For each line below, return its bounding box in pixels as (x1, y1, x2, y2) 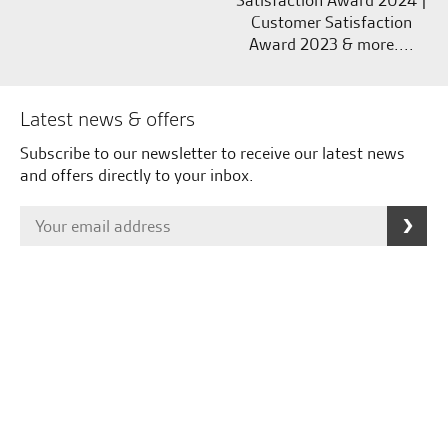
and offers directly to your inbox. (20, 164, 254, 187)
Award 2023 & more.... (248, 33, 414, 56)
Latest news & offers (20, 106, 195, 133)
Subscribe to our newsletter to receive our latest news (20, 142, 405, 165)
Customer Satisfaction (250, 11, 412, 34)
